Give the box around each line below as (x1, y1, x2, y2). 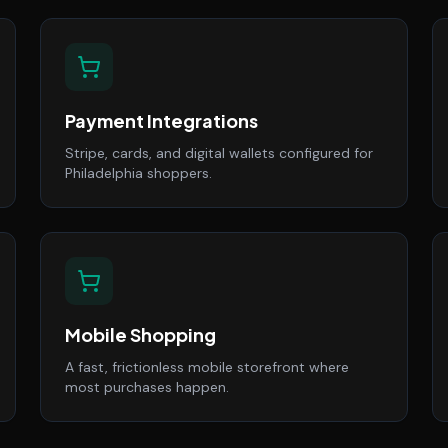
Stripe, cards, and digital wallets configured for (65, 144, 373, 162)
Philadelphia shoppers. (65, 164, 212, 182)
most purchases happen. (65, 378, 229, 396)
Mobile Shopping (65, 323, 216, 346)
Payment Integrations (65, 109, 258, 132)
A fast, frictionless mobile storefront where (65, 358, 349, 376)
